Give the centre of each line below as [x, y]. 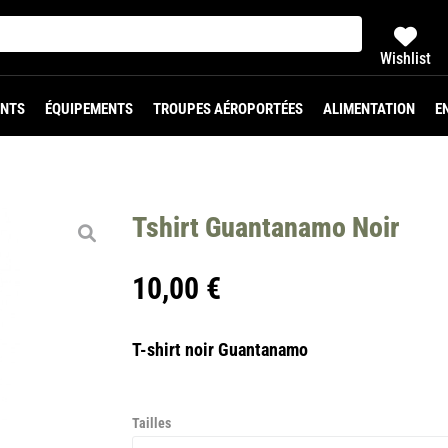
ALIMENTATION [368, 109]
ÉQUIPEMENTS [88, 109]
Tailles [151, 423]
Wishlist [406, 58]
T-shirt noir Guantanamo [222, 349]
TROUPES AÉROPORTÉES [227, 109]
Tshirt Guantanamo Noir [265, 227]
